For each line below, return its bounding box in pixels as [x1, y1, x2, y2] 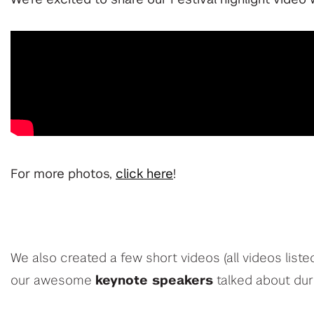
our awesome [11, 274, 95, 287]
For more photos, [11, 168, 116, 181]
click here [116, 168, 173, 181]
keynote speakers [95, 274, 213, 287]
